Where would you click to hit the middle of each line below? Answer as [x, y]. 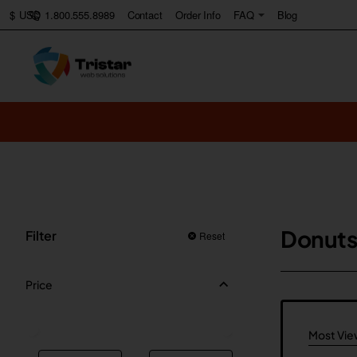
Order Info [198, 14]
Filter [41, 236]
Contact [145, 14]
